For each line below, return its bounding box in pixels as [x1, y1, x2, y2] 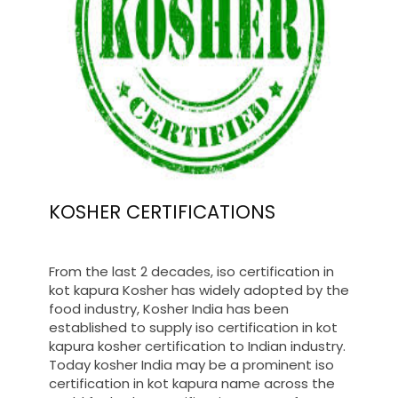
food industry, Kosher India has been [49, 298, 289, 318]
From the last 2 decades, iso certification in [49, 261, 334, 281]
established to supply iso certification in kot [49, 317, 338, 337]
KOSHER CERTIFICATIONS [49, 198, 275, 225]
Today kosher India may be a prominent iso [49, 354, 334, 374]
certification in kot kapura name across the [49, 373, 335, 393]
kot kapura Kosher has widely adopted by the [49, 280, 349, 299]
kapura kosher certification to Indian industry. [49, 336, 346, 355]
